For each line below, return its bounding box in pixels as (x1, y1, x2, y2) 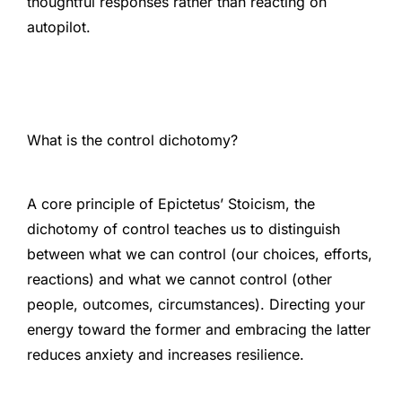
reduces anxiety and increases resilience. (27, 345, 304, 363)
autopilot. (27, 17, 91, 36)
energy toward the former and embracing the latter (27, 319, 371, 338)
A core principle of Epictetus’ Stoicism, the (27, 194, 315, 213)
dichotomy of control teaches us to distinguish (27, 219, 340, 238)
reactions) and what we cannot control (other (27, 269, 332, 288)
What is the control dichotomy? (27, 131, 238, 150)
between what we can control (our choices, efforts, (27, 244, 372, 263)
